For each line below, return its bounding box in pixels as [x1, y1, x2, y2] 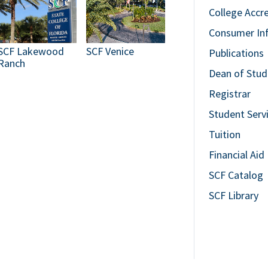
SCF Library [209, 188, 259, 202]
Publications [209, 46, 264, 60]
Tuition [209, 127, 241, 141]
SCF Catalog [209, 168, 264, 182]
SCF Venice [86, 44, 135, 58]
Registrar [209, 87, 251, 100]
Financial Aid [209, 148, 265, 162]
